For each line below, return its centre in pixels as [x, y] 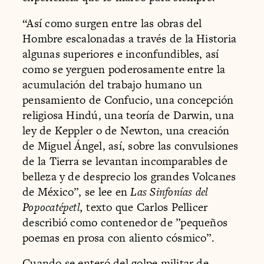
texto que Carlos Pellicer [146, 207]
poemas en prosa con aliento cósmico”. [118, 237]
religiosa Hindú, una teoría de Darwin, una [128, 115]
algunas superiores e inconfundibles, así [121, 54]
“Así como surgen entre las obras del [112, 23]
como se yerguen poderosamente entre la [124, 69]
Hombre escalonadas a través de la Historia [130, 38]
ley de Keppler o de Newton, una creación [126, 130]
